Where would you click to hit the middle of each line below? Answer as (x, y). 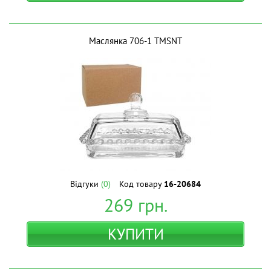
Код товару (142, 184)
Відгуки (86, 184)
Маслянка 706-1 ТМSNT (135, 41)
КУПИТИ (135, 234)
